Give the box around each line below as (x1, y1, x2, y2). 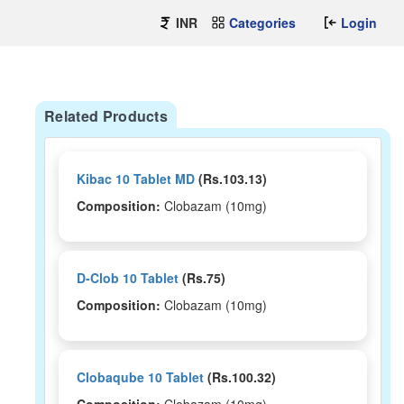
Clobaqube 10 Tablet (77, 368, 204, 386)
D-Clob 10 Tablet (77, 269, 179, 287)
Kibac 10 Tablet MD (77, 170, 195, 188)
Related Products (44, 106, 169, 126)
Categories (229, 14, 296, 32)
